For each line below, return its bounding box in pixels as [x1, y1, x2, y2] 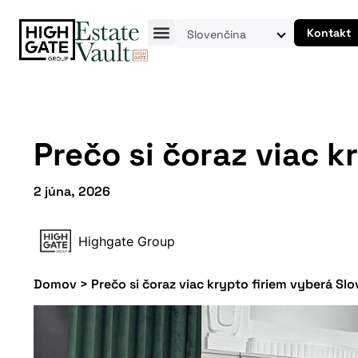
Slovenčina [187, 26, 247, 42]
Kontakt [307, 26, 352, 40]
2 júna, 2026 [34, 183, 110, 200]
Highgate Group [78, 233, 175, 249]
